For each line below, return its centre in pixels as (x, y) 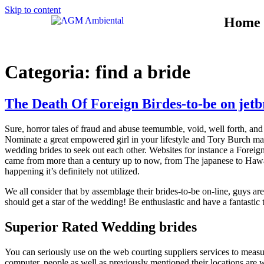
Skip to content (33, 10)
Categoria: (50, 72)
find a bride (143, 72)
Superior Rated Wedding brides (101, 227)
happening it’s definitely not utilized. (72, 171)
